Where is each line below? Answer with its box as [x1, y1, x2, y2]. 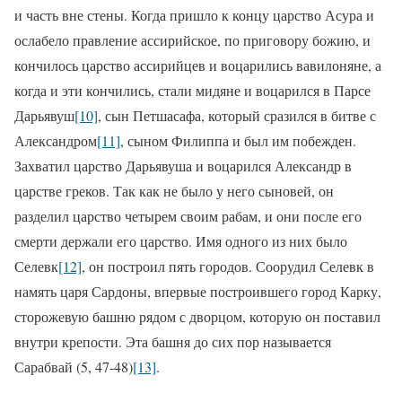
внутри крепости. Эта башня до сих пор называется [14, 332, 331, 352]
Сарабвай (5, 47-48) [14, 357, 133, 377]
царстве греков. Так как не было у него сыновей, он [14, 181, 334, 201]
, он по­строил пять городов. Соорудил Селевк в [82, 257, 374, 276]
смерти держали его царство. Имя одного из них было [14, 232, 347, 251]
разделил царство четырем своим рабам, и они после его [14, 206, 362, 226]
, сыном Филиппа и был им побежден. [120, 131, 356, 151]
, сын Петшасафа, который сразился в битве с [98, 106, 376, 126]
